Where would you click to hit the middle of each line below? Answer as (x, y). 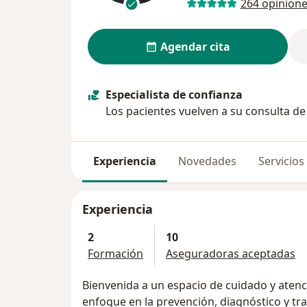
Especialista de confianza (174, 94)
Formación (115, 254)
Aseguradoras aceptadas (231, 254)
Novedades (207, 161)
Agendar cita (195, 46)
